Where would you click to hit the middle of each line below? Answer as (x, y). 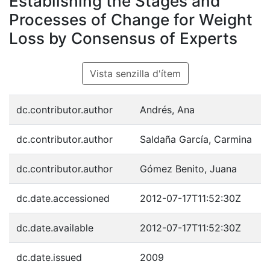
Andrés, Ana (167, 109)
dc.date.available (55, 228)
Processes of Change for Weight (131, 19)
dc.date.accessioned (63, 198)
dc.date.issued (49, 257)
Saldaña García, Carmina (196, 139)
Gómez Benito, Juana (188, 168)
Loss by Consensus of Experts (123, 38)
